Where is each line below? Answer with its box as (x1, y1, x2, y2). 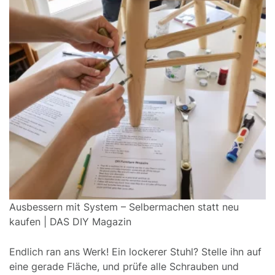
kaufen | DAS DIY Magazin (9, 215, 131, 228)
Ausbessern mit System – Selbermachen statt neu (9, 200, 239, 213)
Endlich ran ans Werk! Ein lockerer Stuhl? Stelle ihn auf (9, 245, 261, 258)
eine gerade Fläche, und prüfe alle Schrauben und (9, 260, 239, 273)
